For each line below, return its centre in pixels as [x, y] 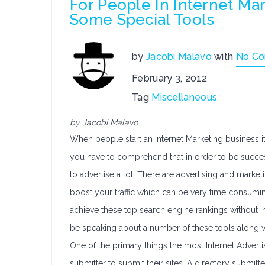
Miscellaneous [185, 97]
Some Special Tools [142, 20]
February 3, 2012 [169, 78]
